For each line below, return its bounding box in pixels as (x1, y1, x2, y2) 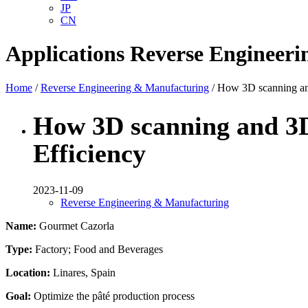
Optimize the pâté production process (31, 290, 195, 302)
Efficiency (33, 138, 146, 168)
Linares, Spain (50, 267, 115, 279)
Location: (5, 267, 50, 279)
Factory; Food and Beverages (32, 243, 163, 256)
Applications (5, 41, 124, 67)
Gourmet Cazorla (36, 220, 114, 232)
